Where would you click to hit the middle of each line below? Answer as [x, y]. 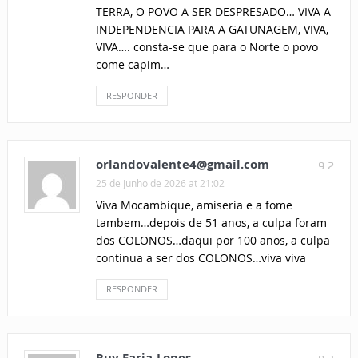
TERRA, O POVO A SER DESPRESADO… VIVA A [213, 12]
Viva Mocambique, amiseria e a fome [194, 205]
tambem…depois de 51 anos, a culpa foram [211, 223]
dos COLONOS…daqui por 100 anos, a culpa [213, 241]
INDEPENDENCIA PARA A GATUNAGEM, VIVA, [212, 30]
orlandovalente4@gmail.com [182, 165]
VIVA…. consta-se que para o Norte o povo [207, 47]
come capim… [132, 65]
